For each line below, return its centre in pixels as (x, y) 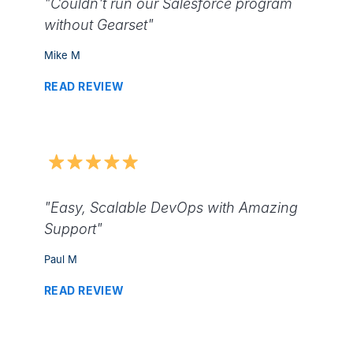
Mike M (62, 55)
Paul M (61, 259)
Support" (73, 229)
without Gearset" (99, 24)
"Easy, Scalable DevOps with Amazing (171, 207)
